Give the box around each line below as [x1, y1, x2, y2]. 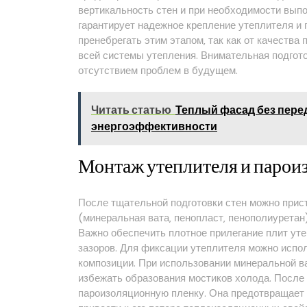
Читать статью [91, 102, 171, 118]
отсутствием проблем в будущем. [78, 63, 238, 77]
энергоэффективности [91, 119, 217, 134]
